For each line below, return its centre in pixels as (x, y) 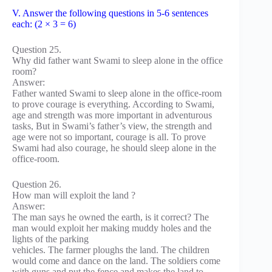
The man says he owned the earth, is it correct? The (110, 217)
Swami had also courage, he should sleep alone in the (114, 148)
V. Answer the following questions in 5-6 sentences (110, 13)
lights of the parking (50, 239)
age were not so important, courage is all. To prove (109, 137)
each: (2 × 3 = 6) (44, 24)
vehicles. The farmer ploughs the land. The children (111, 250)
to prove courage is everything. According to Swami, (113, 104)
